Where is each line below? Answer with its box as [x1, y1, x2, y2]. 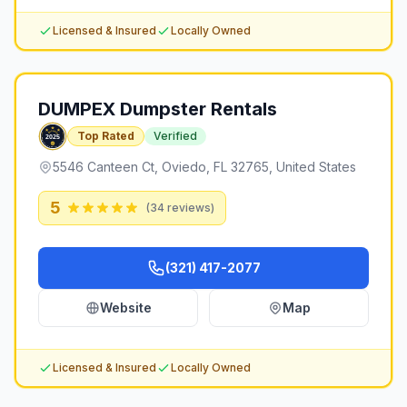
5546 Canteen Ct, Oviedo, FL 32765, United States [53, 159, 356, 174]
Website [99, 300, 152, 315]
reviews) [164, 201, 214, 214]
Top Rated [77, 129, 134, 143]
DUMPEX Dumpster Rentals [38, 98, 277, 120]
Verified [154, 129, 197, 143]
